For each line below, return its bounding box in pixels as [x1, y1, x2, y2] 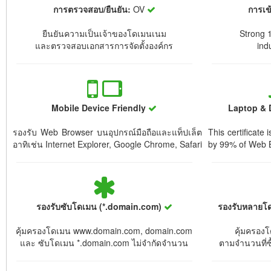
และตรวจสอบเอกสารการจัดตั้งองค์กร [35, 39, 174, 51]
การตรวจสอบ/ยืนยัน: [53, 3, 131, 15]
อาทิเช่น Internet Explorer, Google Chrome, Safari [13, 138, 202, 150]
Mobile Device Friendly [51, 102, 149, 114]
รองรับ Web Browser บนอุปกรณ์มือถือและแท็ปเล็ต [13, 126, 202, 138]
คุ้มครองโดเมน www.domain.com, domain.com [16, 224, 193, 237]
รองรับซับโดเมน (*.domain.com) [36, 200, 164, 212]
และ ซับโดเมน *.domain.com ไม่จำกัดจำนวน [20, 237, 189, 249]
